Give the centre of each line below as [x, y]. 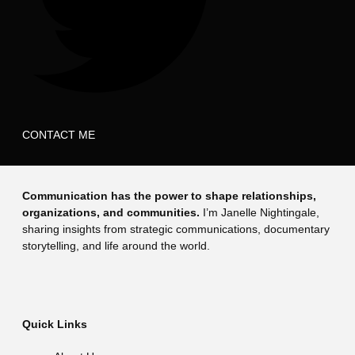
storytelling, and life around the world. [116, 245]
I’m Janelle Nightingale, [261, 212]
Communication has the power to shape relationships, [169, 195]
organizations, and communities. [113, 212]
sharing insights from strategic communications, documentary [176, 229]
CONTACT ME [59, 134]
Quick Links [55, 324]
